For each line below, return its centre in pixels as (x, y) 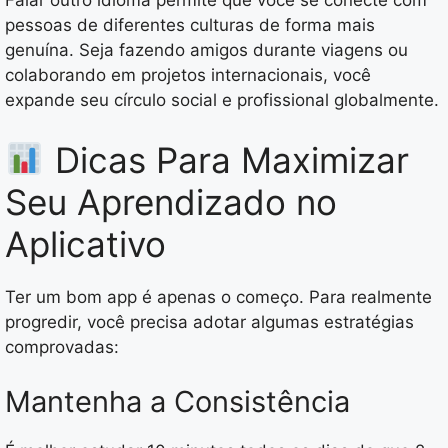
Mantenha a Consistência (177, 402)
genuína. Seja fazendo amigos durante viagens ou (206, 50)
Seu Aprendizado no (171, 201)
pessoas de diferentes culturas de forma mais (190, 25)
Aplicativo (85, 243)
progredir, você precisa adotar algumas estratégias (209, 321)
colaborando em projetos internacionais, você (188, 75)
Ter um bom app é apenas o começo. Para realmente (218, 296)
